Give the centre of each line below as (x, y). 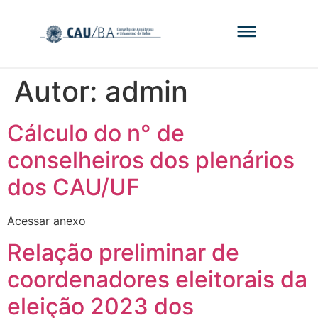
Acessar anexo (46, 221)
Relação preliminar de (123, 253)
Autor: (60, 91)
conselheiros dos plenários (151, 160)
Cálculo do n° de (96, 133)
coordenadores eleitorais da (157, 280)
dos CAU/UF (73, 187)
